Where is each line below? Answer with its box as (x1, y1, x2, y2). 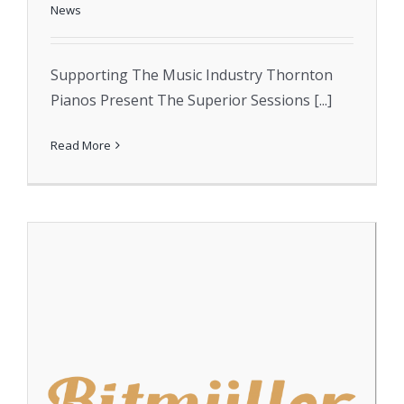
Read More (50, 136, 111, 153)
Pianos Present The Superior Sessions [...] (50, 89, 332, 110)
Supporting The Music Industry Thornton (50, 64, 333, 85)
